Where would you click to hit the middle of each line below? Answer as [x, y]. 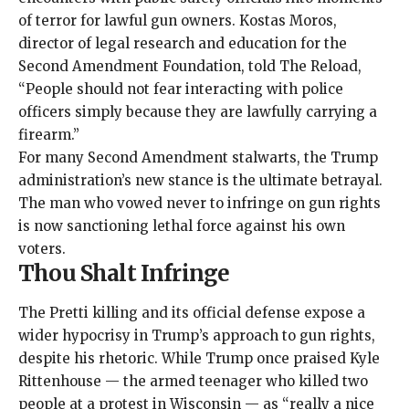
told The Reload [303, 67]
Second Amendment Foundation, [133, 67]
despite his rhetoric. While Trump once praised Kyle [199, 358]
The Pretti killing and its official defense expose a [192, 312]
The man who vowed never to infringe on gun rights [199, 204]
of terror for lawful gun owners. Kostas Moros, [178, 21]
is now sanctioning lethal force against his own [182, 226]
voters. [42, 249]
